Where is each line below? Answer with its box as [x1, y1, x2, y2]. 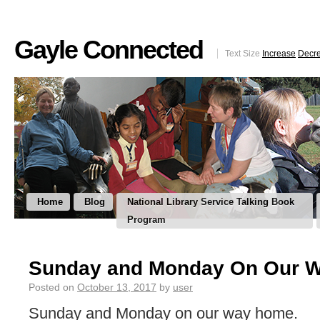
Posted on [29, 281, 74, 293]
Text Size [225, 49, 262, 59]
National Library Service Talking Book [127, 196, 294, 207]
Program [127, 214, 166, 225]
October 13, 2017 [77, 281, 156, 293]
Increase [262, 49, 296, 59]
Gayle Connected [14, 35, 203, 64]
